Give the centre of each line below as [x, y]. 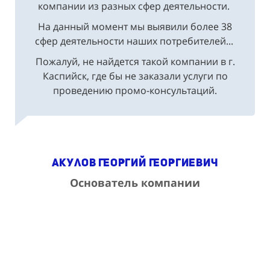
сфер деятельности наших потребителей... [134, 41]
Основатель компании [135, 182]
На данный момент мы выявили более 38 [135, 26]
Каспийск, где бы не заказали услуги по [135, 76]
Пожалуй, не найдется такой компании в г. [135, 61]
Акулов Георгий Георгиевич [135, 162]
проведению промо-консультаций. [135, 90]
